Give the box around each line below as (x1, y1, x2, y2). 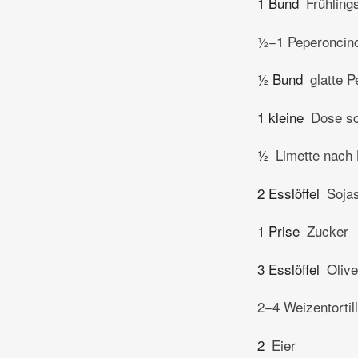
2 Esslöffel (257, 182, 320, 203)
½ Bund (257, 69, 303, 89)
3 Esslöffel (257, 258, 320, 279)
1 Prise (257, 221, 300, 241)
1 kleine (257, 106, 304, 127)
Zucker (307, 221, 348, 241)
